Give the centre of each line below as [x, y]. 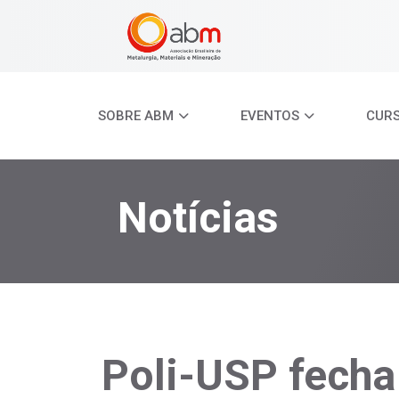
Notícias [198, 217]
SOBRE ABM [136, 116]
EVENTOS [270, 116]
